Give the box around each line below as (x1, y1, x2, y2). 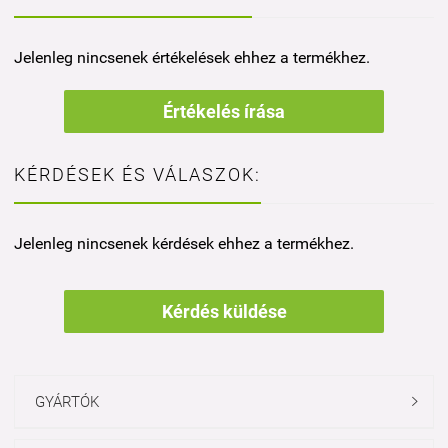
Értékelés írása (163, 100, 285, 122)
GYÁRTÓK (35, 392, 99, 411)
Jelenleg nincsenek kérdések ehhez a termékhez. (14, 233, 354, 253)
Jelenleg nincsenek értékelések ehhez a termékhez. (14, 47, 370, 67)
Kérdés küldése (161, 300, 287, 322)
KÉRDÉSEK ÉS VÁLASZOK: (14, 163, 261, 185)
